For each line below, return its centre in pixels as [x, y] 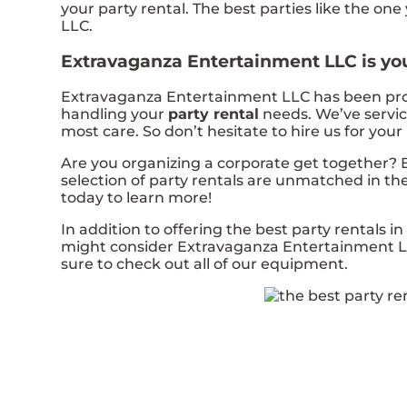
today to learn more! [137, 198]
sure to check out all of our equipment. [205, 264]
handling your [115, 114]
